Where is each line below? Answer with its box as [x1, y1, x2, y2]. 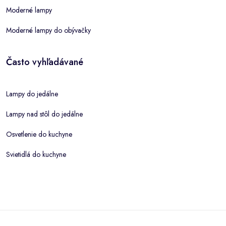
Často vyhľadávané [6, 55, 83, 69]
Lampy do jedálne [6, 89, 58, 99]
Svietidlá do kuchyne [6, 149, 66, 159]
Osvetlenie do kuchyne [6, 129, 72, 139]
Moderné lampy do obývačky [6, 25, 91, 35]
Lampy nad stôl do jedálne [6, 109, 83, 119]
